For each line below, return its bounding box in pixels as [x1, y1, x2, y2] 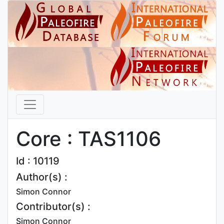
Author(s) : [16, 171, 67, 183]
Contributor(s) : [16, 200, 90, 212]
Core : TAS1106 [16, 126, 161, 151]
